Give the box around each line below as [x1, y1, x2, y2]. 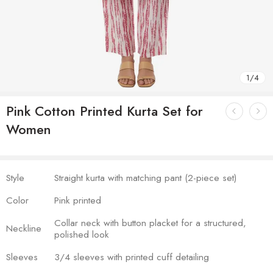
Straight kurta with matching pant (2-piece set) [54, 170, 236, 185]
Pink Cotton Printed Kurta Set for [6, 101, 203, 121]
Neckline [6, 221, 41, 235]
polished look [54, 227, 109, 241]
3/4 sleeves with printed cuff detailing [54, 249, 209, 264]
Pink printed [54, 193, 101, 207]
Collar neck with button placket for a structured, [54, 215, 246, 230]
